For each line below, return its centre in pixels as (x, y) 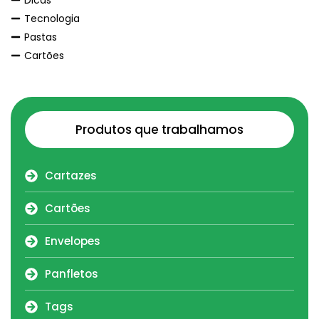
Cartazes (70, 175)
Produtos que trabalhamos (159, 129)
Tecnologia (52, 18)
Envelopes (72, 241)
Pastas (41, 37)
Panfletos (71, 273)
